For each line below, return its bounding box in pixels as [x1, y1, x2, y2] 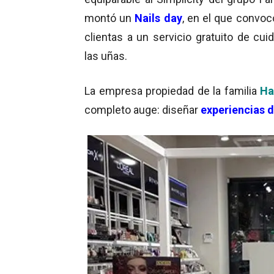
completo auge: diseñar [84, 103, 201, 116]
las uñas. [84, 49, 127, 62]
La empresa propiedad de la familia [84, 84, 261, 97]
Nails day [135, 11, 182, 24]
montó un [84, 11, 135, 24]
